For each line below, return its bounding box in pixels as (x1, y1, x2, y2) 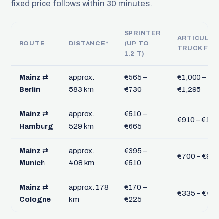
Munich (19, 158, 45, 167)
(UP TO (124, 40, 150, 47)
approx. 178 (68, 183, 109, 191)
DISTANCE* (68, 40, 109, 47)
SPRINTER (124, 29, 161, 37)
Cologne (19, 195, 51, 203)
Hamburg (19, 122, 53, 130)
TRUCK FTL (177, 44, 218, 52)
